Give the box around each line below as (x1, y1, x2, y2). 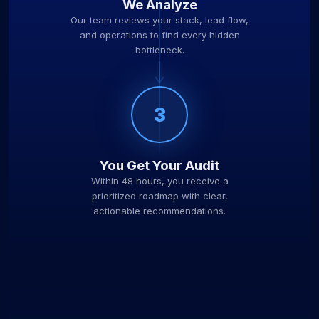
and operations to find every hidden (79, 29, 240, 41)
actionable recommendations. (93, 205, 226, 216)
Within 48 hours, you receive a (90, 175, 229, 187)
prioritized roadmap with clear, (91, 190, 228, 202)
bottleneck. (135, 44, 184, 56)
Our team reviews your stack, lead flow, (70, 14, 249, 26)
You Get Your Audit (100, 157, 219, 174)
